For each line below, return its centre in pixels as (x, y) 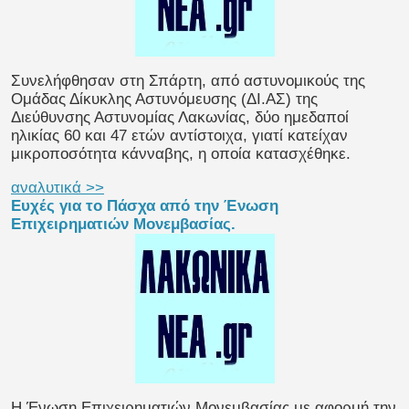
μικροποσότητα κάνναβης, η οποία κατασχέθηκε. (181, 154)
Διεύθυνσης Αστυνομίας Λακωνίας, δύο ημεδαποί (180, 118)
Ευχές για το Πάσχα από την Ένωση (145, 206)
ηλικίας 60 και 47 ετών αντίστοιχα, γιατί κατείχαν (179, 136)
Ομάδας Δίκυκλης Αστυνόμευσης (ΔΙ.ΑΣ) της (164, 100)
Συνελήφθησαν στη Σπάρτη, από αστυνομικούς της (188, 81)
